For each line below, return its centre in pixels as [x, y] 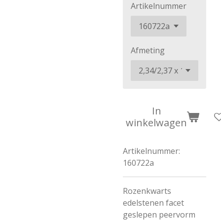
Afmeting [148, 50]
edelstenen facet [153, 203]
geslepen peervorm [159, 215]
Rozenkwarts [147, 191]
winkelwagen [156, 123]
